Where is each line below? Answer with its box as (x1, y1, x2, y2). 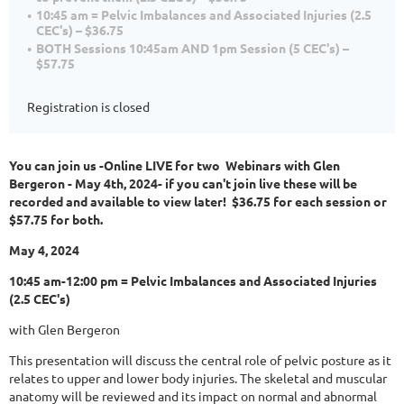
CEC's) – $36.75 (36, 22, 124, 39)
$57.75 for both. (9, 211, 106, 228)
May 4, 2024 (9, 242, 79, 259)
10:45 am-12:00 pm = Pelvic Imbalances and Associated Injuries (9, 272, 377, 289)
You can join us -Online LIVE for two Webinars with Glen (9, 157, 340, 174)
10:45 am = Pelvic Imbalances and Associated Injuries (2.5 (36, 6, 372, 23)
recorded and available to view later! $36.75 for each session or (9, 193, 387, 210)
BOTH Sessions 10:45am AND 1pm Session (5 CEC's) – (36, 40, 349, 57)
